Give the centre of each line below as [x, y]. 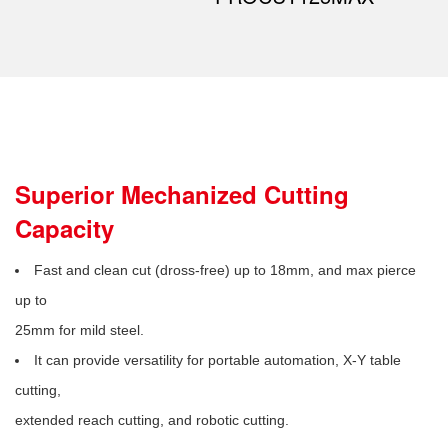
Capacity [64, 228]
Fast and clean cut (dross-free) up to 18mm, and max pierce [225, 270]
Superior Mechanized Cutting [182, 194]
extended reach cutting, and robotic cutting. [152, 420]
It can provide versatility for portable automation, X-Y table [217, 360]
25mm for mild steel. [79, 330]
